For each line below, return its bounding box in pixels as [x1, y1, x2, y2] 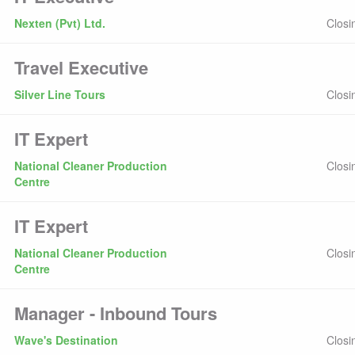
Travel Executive [13, 55, 148, 80]
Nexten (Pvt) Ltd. [13, 15, 105, 31]
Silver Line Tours [13, 86, 105, 102]
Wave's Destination [13, 332, 118, 348]
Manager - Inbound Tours [13, 300, 217, 326]
